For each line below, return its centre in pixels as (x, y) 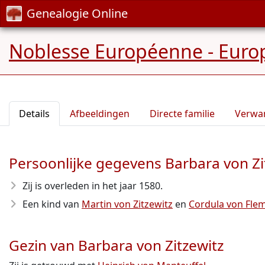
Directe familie (182, 114)
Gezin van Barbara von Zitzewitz (116, 245)
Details (34, 114)
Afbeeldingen (100, 114)
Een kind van (52, 204)
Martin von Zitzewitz (127, 204)
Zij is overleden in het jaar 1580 (91, 186)
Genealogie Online (77, 13)
